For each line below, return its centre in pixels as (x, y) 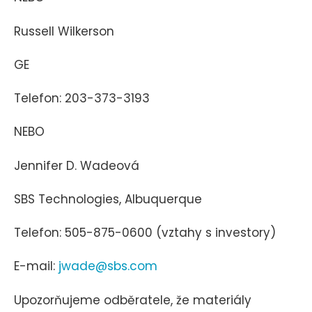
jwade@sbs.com (108, 266)
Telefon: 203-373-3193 (82, 99)
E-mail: (36, 266)
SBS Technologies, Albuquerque (108, 199)
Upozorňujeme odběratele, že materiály (133, 300)
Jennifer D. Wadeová (77, 165)
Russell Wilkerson (64, 31)
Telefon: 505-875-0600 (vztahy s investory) (145, 233)
